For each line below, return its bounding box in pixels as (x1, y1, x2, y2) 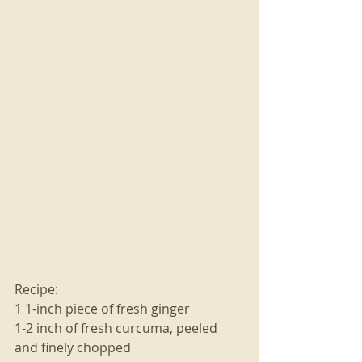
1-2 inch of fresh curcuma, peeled (15, 318, 221, 337)
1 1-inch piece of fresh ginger (15, 299, 190, 318)
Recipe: (15, 280, 58, 298)
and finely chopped (15, 338, 131, 356)
